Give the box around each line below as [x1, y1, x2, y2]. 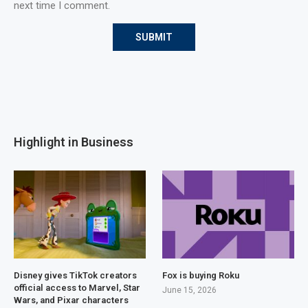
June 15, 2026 [162, 285, 217, 296]
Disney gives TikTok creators [14, 270, 137, 281]
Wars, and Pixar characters [14, 295, 129, 306]
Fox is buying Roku [162, 270, 240, 281]
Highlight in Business [14, 135, 133, 150]
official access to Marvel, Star [14, 283, 140, 294]
